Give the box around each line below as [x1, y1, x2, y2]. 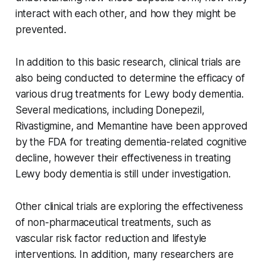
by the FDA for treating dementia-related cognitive [15, 136, 247, 148]
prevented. [15, 24, 67, 36]
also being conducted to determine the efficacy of [15, 72, 245, 85]
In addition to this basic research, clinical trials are [15, 56, 241, 69]
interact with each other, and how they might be [15, 8, 236, 20]
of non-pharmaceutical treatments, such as [15, 216, 211, 229]
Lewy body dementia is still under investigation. [15, 168, 231, 180]
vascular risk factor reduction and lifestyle [15, 232, 207, 245]
